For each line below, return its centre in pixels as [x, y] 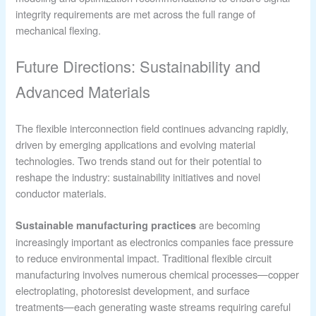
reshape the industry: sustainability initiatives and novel [138, 177]
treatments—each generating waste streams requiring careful [153, 306]
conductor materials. [61, 193]
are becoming [229, 224]
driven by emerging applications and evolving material [136, 145]
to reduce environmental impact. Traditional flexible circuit [144, 257]
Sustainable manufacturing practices [106, 225]
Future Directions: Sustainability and [138, 66]
